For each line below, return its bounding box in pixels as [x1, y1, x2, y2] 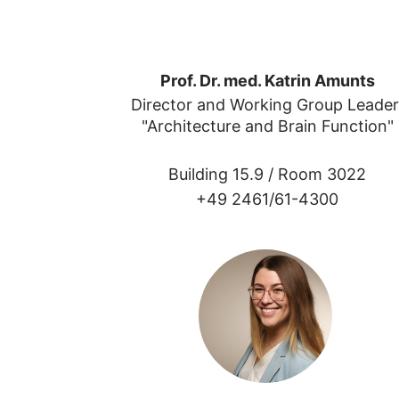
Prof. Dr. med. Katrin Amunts [159, 71, 375, 91]
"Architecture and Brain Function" [141, 117, 394, 136]
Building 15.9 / [168, 165, 279, 184]
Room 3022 [278, 165, 367, 184]
